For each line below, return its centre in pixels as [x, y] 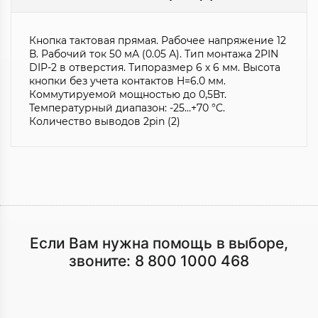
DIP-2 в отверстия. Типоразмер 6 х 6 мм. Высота [155, 68]
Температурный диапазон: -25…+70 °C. [127, 108]
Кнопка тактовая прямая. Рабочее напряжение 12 [158, 41]
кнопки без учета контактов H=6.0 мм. [127, 81]
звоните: [102, 261]
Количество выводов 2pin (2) [105, 122]
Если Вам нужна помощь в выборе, [159, 243]
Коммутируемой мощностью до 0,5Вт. [128, 95]
